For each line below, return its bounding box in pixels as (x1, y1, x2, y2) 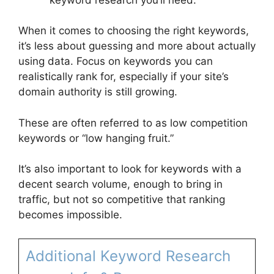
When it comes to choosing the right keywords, (18, 24, 249, 37)
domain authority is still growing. (18, 86, 177, 98)
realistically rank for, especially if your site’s (18, 70, 229, 83)
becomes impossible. (18, 209, 122, 221)
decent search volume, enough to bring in (18, 178, 223, 191)
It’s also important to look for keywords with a (18, 163, 242, 176)
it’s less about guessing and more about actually (18, 40, 256, 53)
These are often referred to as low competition (18, 116, 248, 129)
